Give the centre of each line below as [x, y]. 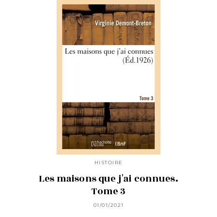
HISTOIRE [108, 162]
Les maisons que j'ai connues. [108, 179]
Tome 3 [108, 192]
